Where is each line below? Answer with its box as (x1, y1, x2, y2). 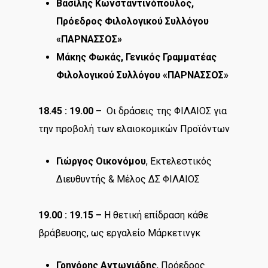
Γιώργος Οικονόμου (56, 155, 146, 167)
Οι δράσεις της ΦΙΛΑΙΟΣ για (102, 105, 227, 117)
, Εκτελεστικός (146, 155, 212, 167)
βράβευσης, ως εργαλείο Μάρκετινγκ (38, 227, 200, 239)
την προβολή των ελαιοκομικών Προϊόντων (38, 123, 230, 135)
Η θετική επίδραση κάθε (102, 209, 208, 221)
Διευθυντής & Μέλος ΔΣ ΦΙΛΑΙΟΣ (56, 173, 200, 185)
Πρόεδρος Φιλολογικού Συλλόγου (56, 15, 209, 27)
